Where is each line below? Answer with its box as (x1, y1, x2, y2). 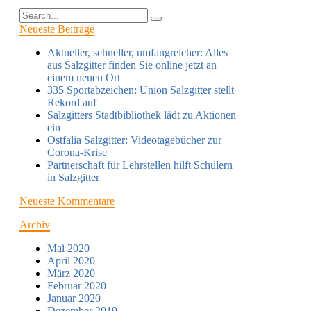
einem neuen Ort (47, 71, 120, 83)
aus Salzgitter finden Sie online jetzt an (47, 58, 217, 71)
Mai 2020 (47, 242, 90, 254)
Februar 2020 (47, 279, 106, 292)
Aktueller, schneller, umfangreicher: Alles (47, 46, 228, 58)
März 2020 (47, 267, 95, 279)
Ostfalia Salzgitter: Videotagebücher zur (47, 133, 221, 146)
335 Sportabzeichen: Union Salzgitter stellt (47, 83, 234, 96)
